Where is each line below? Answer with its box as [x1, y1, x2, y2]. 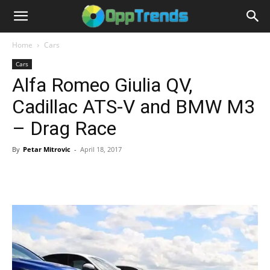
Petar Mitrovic [23, 145, 71, 154]
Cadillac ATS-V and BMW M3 [12, 95, 255, 118]
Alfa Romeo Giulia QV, [12, 74, 192, 96]
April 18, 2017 [80, 145, 122, 154]
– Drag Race [12, 117, 116, 140]
